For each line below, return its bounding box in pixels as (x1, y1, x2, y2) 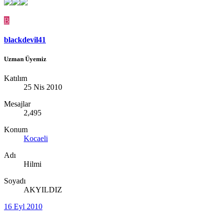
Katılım (4, 74, 27, 83)
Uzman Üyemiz (4, 55, 46, 63)
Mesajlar (4, 100, 31, 109)
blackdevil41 (4, 35, 46, 44)
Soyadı (4, 177, 26, 185)
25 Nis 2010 (24, 83, 62, 92)
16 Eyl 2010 (4, 202, 42, 211)
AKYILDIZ (24, 185, 62, 194)
